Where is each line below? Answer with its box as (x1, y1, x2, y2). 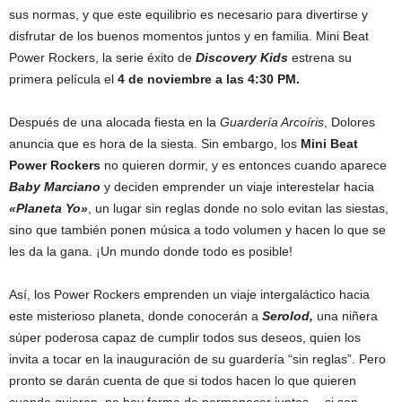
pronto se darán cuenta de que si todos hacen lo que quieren (9, 372, 356, 388)
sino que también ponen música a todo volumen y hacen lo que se (9, 222, 386, 237)
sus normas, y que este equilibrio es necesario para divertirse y (9, 6, 368, 22)
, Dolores (324, 114, 375, 129)
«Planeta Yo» (9, 200, 88, 215)
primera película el (9, 71, 118, 86)
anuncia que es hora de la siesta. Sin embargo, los (9, 135, 301, 151)
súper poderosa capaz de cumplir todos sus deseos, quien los (9, 329, 361, 345)
